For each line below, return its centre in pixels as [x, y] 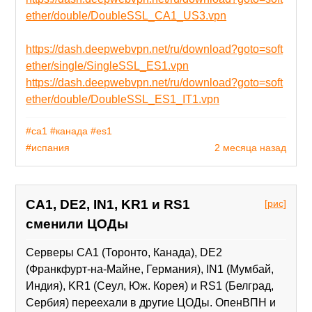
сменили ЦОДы [77, 224]
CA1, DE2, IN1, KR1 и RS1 [108, 204]
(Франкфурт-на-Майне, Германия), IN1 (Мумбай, [150, 269]
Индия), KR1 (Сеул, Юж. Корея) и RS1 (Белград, [150, 286]
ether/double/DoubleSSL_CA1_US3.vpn [126, 15]
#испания [48, 147]
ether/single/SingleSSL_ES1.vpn [108, 65]
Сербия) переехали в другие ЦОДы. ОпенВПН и [151, 302]
